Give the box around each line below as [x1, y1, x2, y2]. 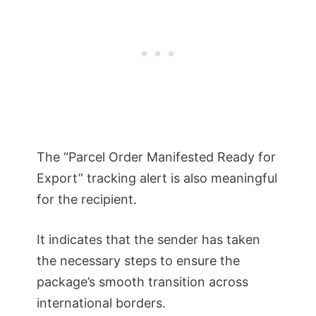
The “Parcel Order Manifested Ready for [37, 149, 276, 164]
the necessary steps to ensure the [37, 253, 240, 268]
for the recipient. [37, 191, 137, 207]
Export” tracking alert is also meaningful [37, 170, 277, 186]
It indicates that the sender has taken [37, 231, 260, 247]
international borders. [37, 295, 166, 310]
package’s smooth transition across [37, 274, 248, 289]
